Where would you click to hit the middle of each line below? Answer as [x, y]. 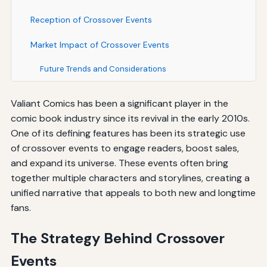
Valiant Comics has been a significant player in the [119, 103]
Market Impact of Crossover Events [100, 44]
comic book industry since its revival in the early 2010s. [130, 118]
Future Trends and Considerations [103, 69]
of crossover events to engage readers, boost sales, [125, 148]
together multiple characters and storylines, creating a [130, 178]
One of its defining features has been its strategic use [128, 133]
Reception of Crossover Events [91, 19]
